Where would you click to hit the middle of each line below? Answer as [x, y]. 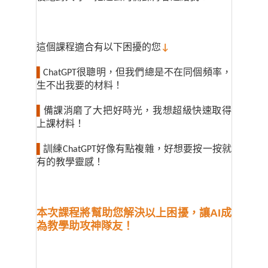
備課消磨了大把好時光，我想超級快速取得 [137, 112]
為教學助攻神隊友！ [85, 226]
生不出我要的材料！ [80, 86]
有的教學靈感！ [70, 163]
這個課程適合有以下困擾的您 [99, 48]
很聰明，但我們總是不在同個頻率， [154, 73]
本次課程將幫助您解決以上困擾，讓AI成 [134, 213]
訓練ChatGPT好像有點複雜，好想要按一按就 [137, 150]
